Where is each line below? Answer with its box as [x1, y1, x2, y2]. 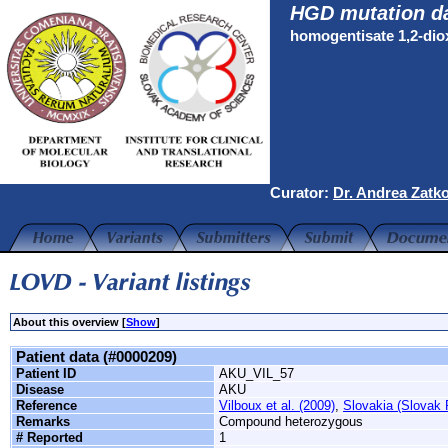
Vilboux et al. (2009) [219, 398, 335, 413]
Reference [16, 398, 77, 413]
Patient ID [16, 366, 76, 381]
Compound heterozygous [219, 414, 363, 429]
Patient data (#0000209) [16, 348, 177, 365]
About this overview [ [13, 316, 126, 328]
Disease [16, 382, 64, 397]
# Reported [16, 430, 83, 445]
